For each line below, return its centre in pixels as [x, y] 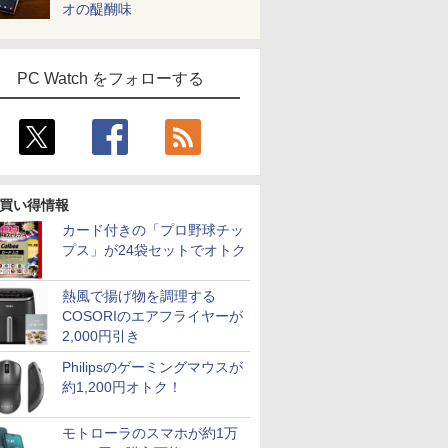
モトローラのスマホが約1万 [150, 433]
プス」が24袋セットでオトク [154, 250]
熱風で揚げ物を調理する [139, 296]
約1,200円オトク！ [122, 387]
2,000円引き [101, 336]
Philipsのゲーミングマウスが [152, 367]
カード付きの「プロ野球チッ [153, 230]
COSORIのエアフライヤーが [152, 316]
